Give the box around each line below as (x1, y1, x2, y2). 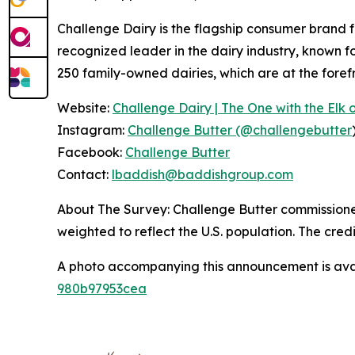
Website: (57, 100, 113, 116)
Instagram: (57, 122, 128, 138)
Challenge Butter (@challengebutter (128, 122, 352, 138)
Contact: (57, 166, 112, 182)
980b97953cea (57, 281, 147, 296)
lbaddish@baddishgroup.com (112, 166, 293, 182)
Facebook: (57, 144, 125, 160)
